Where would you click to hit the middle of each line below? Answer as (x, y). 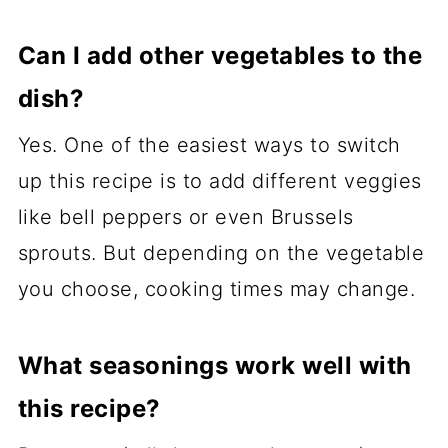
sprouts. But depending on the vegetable (221, 252)
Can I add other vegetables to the (220, 55)
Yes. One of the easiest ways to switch (209, 144)
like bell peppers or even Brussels (185, 216)
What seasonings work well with (214, 365)
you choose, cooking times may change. (216, 288)
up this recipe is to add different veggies (219, 180)
